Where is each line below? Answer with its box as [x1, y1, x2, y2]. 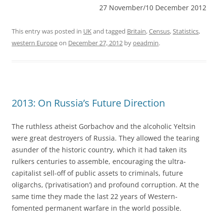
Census [149, 26, 170, 36]
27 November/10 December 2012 [99, 2, 206, 12]
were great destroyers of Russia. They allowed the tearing [12, 133, 200, 143]
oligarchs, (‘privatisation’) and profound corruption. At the [12, 180, 199, 189]
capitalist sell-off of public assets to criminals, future [12, 168, 183, 178]
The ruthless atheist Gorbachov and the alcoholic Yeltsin [12, 121, 196, 131]
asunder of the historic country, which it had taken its [12, 145, 187, 154]
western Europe [12, 38, 57, 47]
